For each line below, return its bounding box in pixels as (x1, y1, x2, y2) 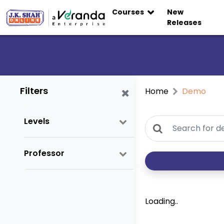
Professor (24, 147, 64, 159)
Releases (167, 17, 202, 27)
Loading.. (145, 195, 178, 207)
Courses (111, 7, 145, 17)
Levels (24, 115, 49, 127)
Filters (20, 84, 48, 97)
